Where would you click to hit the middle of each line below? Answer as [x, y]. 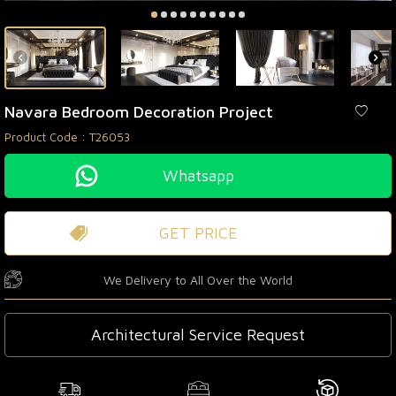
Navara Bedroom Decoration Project [139, 111]
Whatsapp [198, 175]
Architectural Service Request [198, 334]
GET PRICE [198, 232]
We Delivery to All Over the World [198, 279]
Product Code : [47, 137]
